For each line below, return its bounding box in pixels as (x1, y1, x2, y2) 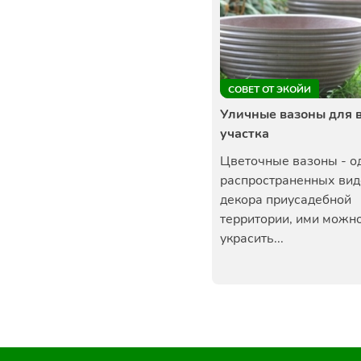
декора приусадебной (220, 191, 351, 209)
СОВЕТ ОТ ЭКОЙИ (228, 83, 311, 96)
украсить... (220, 230, 284, 247)
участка (220, 125, 269, 143)
